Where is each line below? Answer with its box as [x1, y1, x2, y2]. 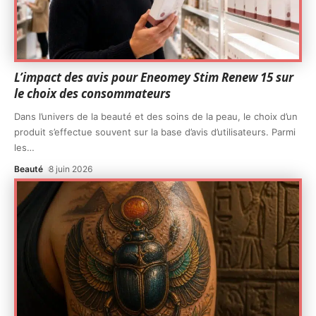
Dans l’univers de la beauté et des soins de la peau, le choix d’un [14, 111, 298, 123]
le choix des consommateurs [14, 85, 171, 102]
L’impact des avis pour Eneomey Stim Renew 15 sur [14, 69, 293, 86]
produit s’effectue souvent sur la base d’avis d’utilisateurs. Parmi [14, 126, 296, 138]
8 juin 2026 [49, 164, 93, 175]
